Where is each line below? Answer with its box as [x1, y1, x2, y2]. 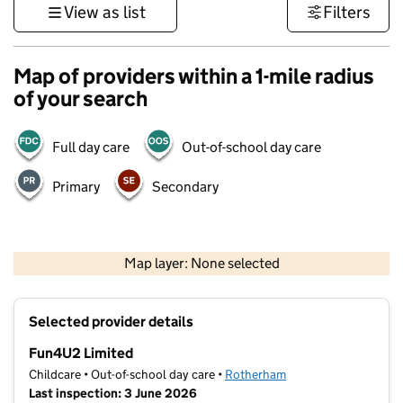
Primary [52, 178, 100, 195]
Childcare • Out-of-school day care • [29, 366, 225, 383]
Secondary [152, 178, 219, 195]
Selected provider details [29, 313, 193, 331]
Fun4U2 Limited [29, 345, 133, 363]
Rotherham [225, 366, 286, 383]
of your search [13, 85, 148, 112]
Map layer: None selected [123, 255, 280, 273]
